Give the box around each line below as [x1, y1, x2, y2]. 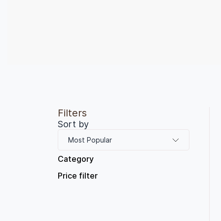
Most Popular [68, 136, 112, 145]
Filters [58, 107, 87, 119]
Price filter [58, 171, 98, 181]
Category [58, 154, 94, 164]
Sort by [58, 119, 89, 130]
